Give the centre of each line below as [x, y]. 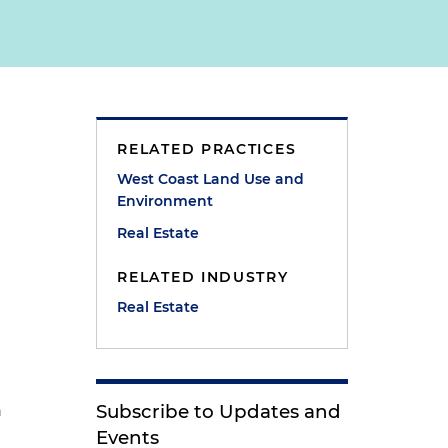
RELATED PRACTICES [207, 149]
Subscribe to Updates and [219, 411]
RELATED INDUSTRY [203, 277]
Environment [165, 201]
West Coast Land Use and [211, 179]
